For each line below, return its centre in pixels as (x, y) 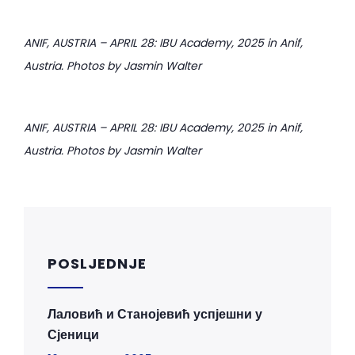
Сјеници (73, 335)
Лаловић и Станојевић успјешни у (155, 314)
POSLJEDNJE (97, 263)
